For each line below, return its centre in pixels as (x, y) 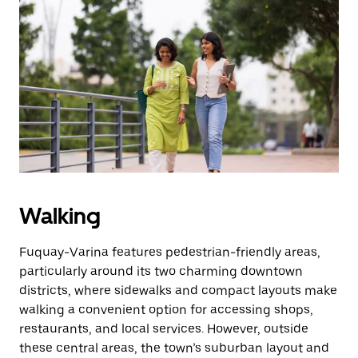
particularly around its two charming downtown (161, 271)
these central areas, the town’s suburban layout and (174, 348)
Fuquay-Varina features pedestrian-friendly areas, (170, 252)
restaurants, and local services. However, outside (164, 329)
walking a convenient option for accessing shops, (166, 310)
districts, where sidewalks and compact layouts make (178, 290)
